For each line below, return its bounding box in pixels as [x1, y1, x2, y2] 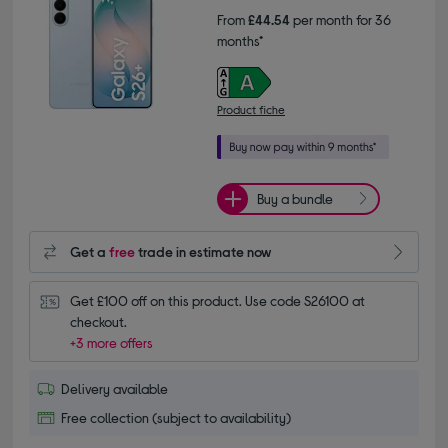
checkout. [70, 312, 128, 330]
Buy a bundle [257, 190, 333, 208]
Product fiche [217, 101, 285, 116]
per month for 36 [290, 10, 391, 28]
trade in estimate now [135, 243, 273, 261]
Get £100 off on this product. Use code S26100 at [70, 291, 366, 309]
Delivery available [61, 379, 169, 397]
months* [217, 31, 263, 49]
